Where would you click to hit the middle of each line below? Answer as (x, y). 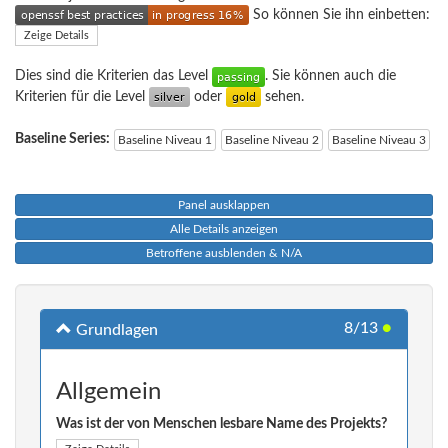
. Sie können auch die (330, 76)
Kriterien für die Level (82, 96)
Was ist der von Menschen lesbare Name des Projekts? (221, 424)
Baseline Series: (62, 138)
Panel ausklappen (224, 205)
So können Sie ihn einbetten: (339, 15)
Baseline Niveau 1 (165, 140)
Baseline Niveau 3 (379, 140)
